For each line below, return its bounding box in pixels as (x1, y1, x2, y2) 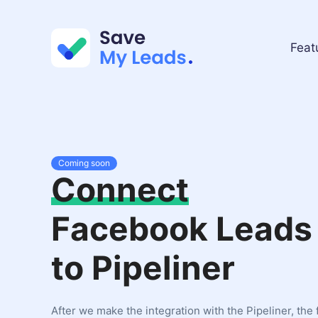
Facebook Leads (51, 209, 312, 248)
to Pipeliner (51, 248, 235, 287)
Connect (51, 170, 189, 209)
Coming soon (58, 158, 110, 168)
